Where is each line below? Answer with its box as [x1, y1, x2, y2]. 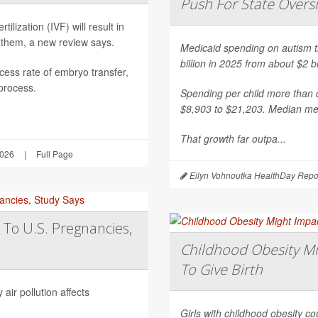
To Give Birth [180, 259, 263, 279]
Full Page [36, 147, 73, 160]
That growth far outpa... [180, 131, 286, 146]
